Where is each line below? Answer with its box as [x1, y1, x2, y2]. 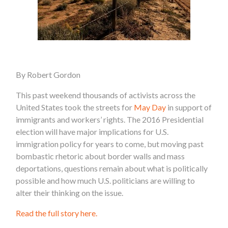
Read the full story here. [16, 208, 99, 218]
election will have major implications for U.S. [16, 127, 169, 137]
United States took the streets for [16, 102, 134, 112]
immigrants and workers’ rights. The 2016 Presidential [16, 115, 204, 125]
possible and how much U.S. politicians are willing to [16, 176, 195, 186]
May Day [134, 102, 166, 112]
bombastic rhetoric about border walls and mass [16, 151, 185, 161]
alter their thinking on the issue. [16, 188, 124, 198]
